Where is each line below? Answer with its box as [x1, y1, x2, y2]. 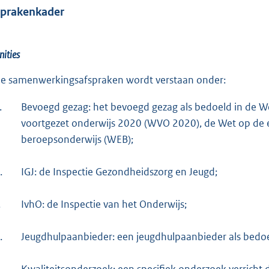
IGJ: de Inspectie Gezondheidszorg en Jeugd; [21, 165, 217, 179]
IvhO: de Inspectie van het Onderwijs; [21, 198, 187, 211]
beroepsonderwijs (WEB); [21, 133, 133, 147]
